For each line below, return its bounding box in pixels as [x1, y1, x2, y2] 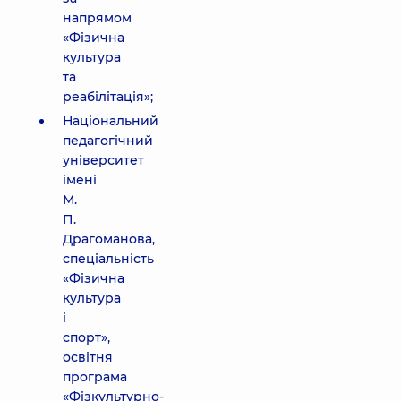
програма [63, 369, 127, 385]
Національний [63, 113, 158, 129]
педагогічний [63, 132, 153, 149]
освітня [63, 349, 113, 365]
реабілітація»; [63, 89, 153, 105]
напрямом [63, 10, 132, 26]
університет [63, 152, 144, 168]
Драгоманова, [63, 231, 155, 247]
